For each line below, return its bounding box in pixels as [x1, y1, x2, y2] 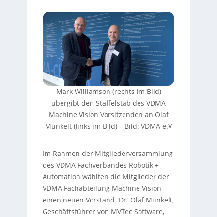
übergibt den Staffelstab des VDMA [51, 98, 166, 108]
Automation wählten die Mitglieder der [42, 172, 169, 182]
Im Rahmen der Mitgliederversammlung [42, 149, 173, 158]
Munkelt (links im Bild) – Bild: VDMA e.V [45, 122, 172, 131]
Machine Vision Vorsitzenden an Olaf [48, 110, 169, 120]
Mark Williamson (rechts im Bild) [56, 87, 161, 96]
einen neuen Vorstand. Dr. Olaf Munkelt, [42, 195, 174, 205]
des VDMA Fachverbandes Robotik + [42, 160, 159, 170]
